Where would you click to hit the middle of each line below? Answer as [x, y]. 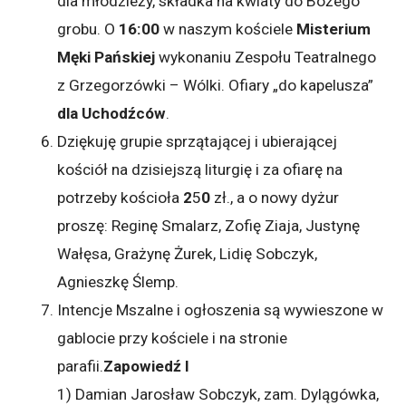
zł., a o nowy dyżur [275, 197]
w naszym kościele [228, 29]
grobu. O [87, 29]
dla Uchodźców [112, 113]
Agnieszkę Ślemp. [118, 281]
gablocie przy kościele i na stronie [173, 338]
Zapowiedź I [147, 366]
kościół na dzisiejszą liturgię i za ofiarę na [200, 169]
